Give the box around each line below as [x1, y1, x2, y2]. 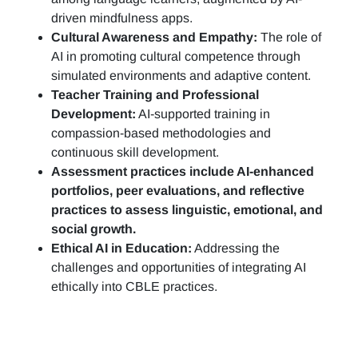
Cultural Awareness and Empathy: [51, 30, 257, 44]
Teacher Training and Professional [51, 88, 259, 101]
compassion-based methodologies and [51, 126, 271, 140]
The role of [257, 30, 321, 44]
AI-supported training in [136, 107, 270, 121]
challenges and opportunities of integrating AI [51, 261, 306, 274]
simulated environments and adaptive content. [51, 69, 311, 82]
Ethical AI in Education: [51, 241, 192, 255]
